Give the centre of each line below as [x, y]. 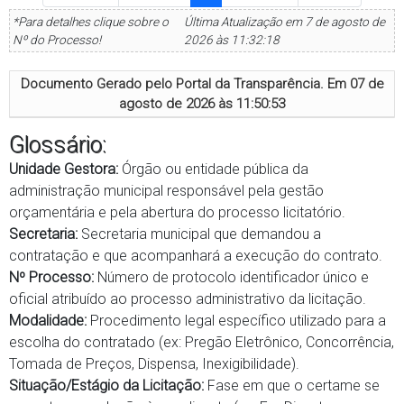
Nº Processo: [51, 277]
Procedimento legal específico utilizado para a [236, 321]
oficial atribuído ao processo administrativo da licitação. [188, 299]
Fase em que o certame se [292, 386]
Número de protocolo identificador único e [231, 277]
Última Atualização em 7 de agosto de [284, 22]
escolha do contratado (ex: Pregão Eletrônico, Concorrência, [202, 342]
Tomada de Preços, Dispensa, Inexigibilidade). [154, 364]
